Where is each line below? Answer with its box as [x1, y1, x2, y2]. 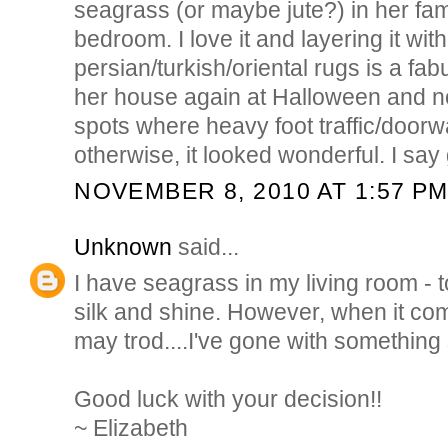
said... [172, 234, 240, 261]
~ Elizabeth [74, 415, 189, 442]
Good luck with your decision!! [74, 386, 383, 413]
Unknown [74, 234, 173, 261]
